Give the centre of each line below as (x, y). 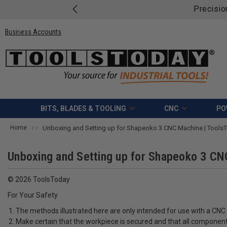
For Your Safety (33, 195)
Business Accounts (33, 32)
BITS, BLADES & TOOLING (83, 109)
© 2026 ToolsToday (39, 180)
